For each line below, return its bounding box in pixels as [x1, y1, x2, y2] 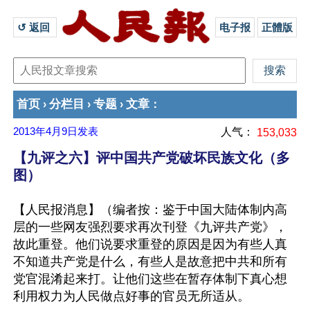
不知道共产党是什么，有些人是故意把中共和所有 [13, 255, 287, 268]
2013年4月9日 [13, 126, 77, 137]
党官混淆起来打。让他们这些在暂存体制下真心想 [13, 272, 287, 286]
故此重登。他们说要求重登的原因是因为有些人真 [13, 237, 287, 251]
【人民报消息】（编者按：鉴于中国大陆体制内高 [13, 203, 287, 217]
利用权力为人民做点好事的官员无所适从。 [13, 289, 250, 303]
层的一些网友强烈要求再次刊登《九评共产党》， [13, 220, 287, 234]
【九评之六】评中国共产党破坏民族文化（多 [13, 150, 290, 165]
